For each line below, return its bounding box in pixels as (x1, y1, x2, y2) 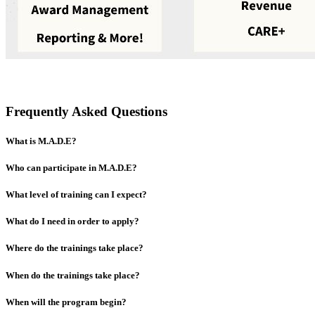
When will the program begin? (6, 296, 127, 307)
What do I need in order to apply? (6, 216, 139, 227)
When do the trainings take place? (6, 269, 140, 281)
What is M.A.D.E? (6, 135, 77, 146)
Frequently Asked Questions (6, 104, 167, 120)
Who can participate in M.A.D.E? (6, 162, 137, 173)
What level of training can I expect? (6, 188, 147, 200)
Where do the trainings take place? (6, 243, 143, 254)
